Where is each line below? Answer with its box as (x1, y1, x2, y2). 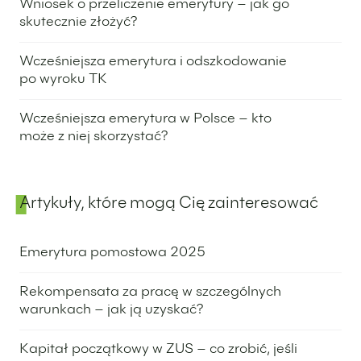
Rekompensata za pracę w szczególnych (19, 286, 281, 301)
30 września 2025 (19, 158, 122, 171)
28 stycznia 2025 (19, 101, 118, 114)
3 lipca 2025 (19, 331, 93, 344)
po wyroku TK (19, 73, 107, 88)
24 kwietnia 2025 (19, 44, 119, 56)
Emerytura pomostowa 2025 (19, 247, 205, 261)
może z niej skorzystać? (19, 131, 168, 145)
